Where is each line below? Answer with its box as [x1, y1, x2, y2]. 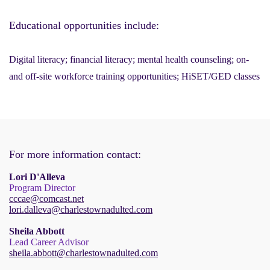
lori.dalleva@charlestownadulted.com [9, 204, 152, 215]
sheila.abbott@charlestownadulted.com [9, 248, 158, 259]
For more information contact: [9, 148, 141, 161]
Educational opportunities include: [9, 19, 159, 31]
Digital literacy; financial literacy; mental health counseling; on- [9, 54, 249, 64]
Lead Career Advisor [9, 237, 89, 248]
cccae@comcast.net [9, 193, 84, 204]
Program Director [9, 183, 75, 193]
